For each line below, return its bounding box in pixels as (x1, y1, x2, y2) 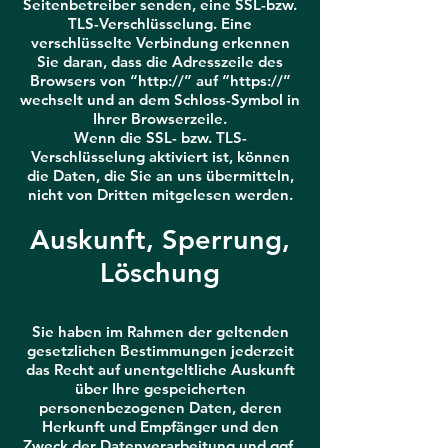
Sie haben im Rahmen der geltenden (31, 322, 289, 341)
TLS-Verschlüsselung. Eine (68, 14, 252, 33)
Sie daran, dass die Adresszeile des (37, 52, 283, 71)
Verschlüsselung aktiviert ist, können (30, 147, 290, 166)
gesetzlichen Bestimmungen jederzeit (26, 341, 294, 360)
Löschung (100, 256, 220, 289)
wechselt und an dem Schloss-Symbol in (20, 90, 300, 109)
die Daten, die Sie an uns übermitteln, (26, 166, 294, 185)
